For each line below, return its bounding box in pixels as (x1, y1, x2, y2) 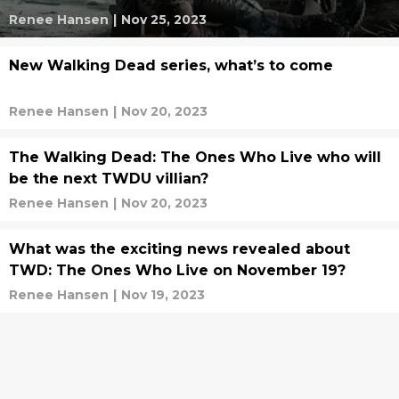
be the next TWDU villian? (9, 170, 208, 187)
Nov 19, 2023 (121, 287, 205, 303)
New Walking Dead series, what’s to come (9, 57, 333, 74)
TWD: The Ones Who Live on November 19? (9, 262, 346, 279)
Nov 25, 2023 (121, 12, 207, 28)
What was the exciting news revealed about (9, 240, 350, 257)
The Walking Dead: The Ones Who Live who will (9, 149, 381, 166)
